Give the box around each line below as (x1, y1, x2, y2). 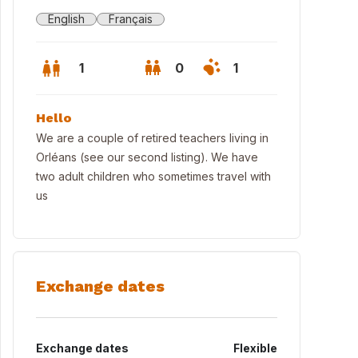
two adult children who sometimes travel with (36, 169, 271, 183)
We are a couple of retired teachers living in (36, 131, 268, 145)
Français (109, 12, 153, 26)
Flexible (233, 341, 277, 355)
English (48, 12, 85, 26)
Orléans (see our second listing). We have (36, 150, 258, 164)
